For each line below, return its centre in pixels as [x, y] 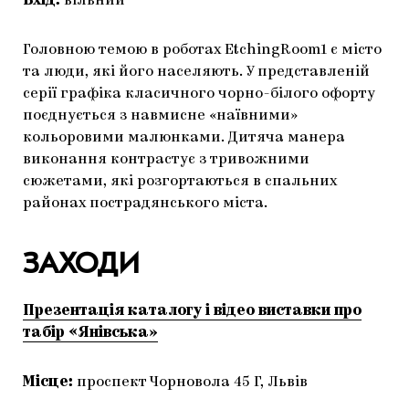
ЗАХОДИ [81, 264]
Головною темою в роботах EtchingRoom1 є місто [202, 51]
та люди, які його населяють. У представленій [196, 73]
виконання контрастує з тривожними [166, 160]
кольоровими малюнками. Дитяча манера [184, 138]
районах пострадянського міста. [145, 204]
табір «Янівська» [90, 334]
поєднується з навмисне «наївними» [160, 116]
